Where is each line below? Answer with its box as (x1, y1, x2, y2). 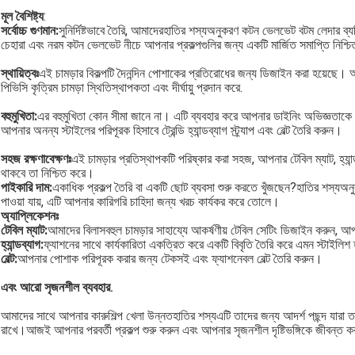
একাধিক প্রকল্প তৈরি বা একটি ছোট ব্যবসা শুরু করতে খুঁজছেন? (52, 180, 296, 196)
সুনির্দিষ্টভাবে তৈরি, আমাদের (59, 23, 163, 39)
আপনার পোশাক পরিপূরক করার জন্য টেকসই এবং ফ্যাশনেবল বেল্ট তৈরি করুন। (17, 251, 323, 267)
